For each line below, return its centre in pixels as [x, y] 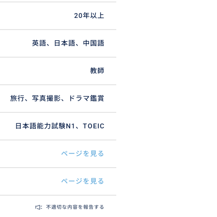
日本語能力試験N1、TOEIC [60, 126]
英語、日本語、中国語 [68, 43]
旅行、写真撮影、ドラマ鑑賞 [57, 99]
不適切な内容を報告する [75, 207]
